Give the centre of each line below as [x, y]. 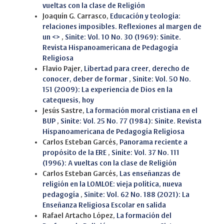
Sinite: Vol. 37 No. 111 [145, 153]
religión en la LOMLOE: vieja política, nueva [112, 184]
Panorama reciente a [153, 142]
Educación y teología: [145, 16]
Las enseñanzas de [150, 174]
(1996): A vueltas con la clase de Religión [109, 163]
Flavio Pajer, [63, 69]
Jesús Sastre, [64, 111]
